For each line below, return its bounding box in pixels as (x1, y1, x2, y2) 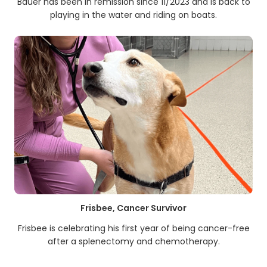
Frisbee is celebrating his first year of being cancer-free (17, 222, 250, 235)
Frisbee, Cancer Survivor (80, 202, 187, 215)
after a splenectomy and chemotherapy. (47, 235, 220, 248)
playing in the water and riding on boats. (50, 8, 217, 21)
